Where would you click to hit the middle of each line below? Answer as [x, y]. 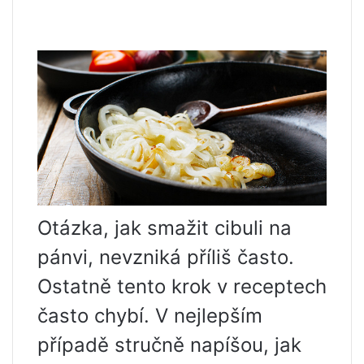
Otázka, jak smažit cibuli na [165, 228]
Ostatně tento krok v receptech [182, 287]
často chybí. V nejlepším [150, 316]
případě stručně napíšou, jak [169, 345]
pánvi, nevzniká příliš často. [166, 258]
